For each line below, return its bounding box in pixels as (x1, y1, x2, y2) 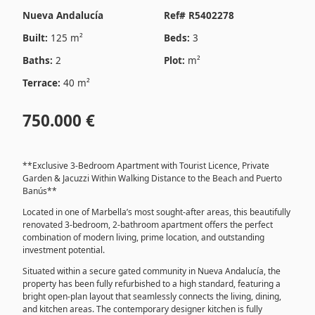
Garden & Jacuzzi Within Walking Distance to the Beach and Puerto (22, 172, 282, 184)
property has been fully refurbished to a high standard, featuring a (22, 278, 281, 290)
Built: (22, 32, 48, 44)
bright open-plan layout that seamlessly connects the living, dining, (22, 290, 281, 302)
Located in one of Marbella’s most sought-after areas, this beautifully (22, 206, 290, 218)
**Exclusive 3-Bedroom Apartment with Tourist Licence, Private (22, 160, 269, 172)
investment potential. (22, 244, 105, 256)
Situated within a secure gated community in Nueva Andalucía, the (22, 265, 281, 277)
